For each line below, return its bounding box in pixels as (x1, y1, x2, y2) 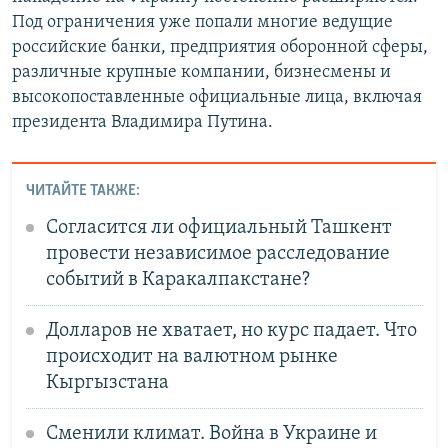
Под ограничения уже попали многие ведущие (12, 13, 393, 33)
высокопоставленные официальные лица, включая (12, 88, 422, 108)
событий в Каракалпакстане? (45, 269, 310, 290)
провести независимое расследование (45, 243, 390, 264)
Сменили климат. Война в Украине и (45, 423, 377, 444)
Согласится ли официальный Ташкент (45, 217, 392, 238)
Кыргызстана (45, 372, 169, 393)
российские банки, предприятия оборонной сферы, (12, 38, 428, 58)
